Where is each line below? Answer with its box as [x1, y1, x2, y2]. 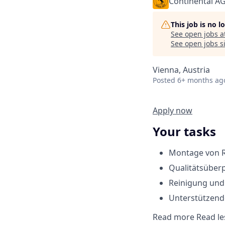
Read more [153, 211, 196, 222]
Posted [153, 75, 175, 85]
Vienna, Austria [153, 64, 210, 75]
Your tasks [153, 123, 216, 140]
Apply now [153, 105, 192, 116]
